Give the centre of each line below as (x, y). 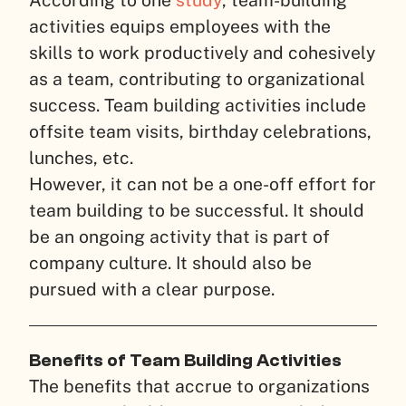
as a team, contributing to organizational (197, 79)
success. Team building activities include (198, 106)
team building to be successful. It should (197, 211)
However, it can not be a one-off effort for (203, 184)
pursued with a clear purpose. (152, 290)
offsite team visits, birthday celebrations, (200, 132)
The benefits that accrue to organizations (199, 386)
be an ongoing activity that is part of (179, 237)
